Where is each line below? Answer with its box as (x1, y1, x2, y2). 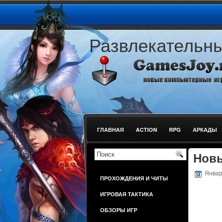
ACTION (136, 126, 157, 133)
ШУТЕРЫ (97, 142, 122, 149)
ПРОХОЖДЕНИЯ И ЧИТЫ (100, 174, 168, 182)
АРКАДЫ (193, 126, 217, 133)
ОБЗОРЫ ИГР (100, 206, 137, 214)
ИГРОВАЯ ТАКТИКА (100, 190, 153, 198)
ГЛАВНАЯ (97, 126, 124, 133)
